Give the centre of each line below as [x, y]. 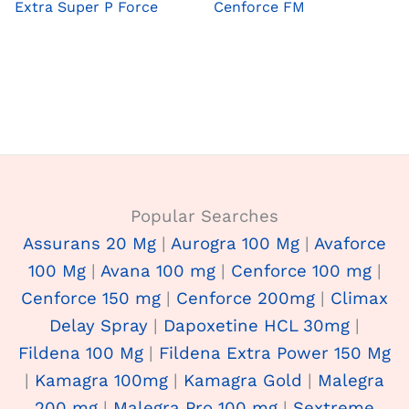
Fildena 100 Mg [81, 354]
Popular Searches [204, 217]
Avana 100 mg [157, 272]
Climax [359, 299]
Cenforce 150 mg [91, 299]
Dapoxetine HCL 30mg [257, 326]
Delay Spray [99, 326]
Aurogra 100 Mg [235, 244]
